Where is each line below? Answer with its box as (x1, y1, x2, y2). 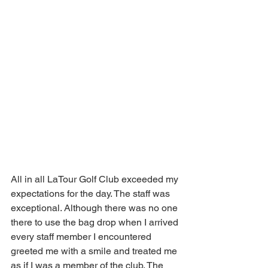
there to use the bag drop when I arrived (11, 217, 181, 228)
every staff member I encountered (11, 231, 154, 242)
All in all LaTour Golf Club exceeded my (11, 173, 181, 185)
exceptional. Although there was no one (11, 202, 180, 214)
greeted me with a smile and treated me (11, 245, 179, 257)
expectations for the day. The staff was (11, 188, 172, 199)
